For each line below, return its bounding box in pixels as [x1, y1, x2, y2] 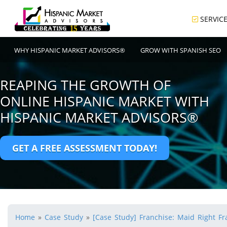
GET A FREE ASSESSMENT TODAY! [12, 142, 157, 154]
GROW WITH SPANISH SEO [140, 46, 221, 55]
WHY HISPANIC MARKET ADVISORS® [14, 46, 126, 55]
